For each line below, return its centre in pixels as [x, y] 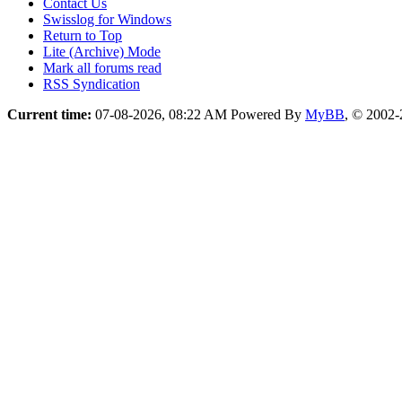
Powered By [268, 114]
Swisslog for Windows [107, 19]
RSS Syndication [92, 83]
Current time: [49, 114]
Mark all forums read [102, 67]
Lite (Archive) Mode [102, 51]
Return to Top [83, 35]
